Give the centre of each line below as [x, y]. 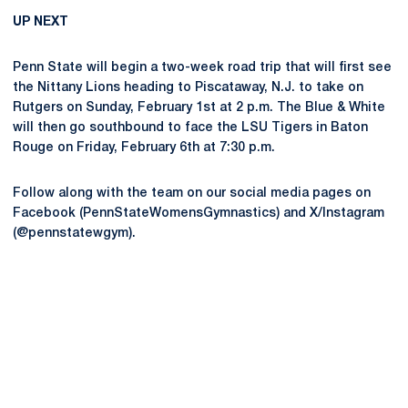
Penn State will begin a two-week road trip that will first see [202, 68]
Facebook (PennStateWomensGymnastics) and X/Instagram [199, 214]
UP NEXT [41, 22]
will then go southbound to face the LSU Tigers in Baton [190, 128]
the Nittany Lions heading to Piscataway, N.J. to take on [188, 88]
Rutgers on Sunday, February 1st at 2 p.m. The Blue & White [199, 108]
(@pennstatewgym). [74, 234]
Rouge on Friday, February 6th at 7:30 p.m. [144, 148]
